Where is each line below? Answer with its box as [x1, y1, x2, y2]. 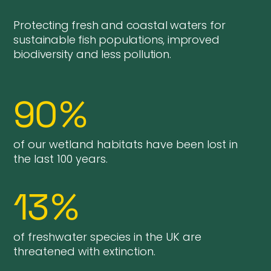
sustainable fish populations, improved [13, 32, 220, 48]
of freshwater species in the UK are [13, 229, 202, 245]
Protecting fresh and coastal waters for [13, 18, 226, 33]
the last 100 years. [13, 151, 108, 167]
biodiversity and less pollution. [13, 47, 171, 62]
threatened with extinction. [13, 244, 156, 260]
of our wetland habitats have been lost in [13, 137, 238, 152]
